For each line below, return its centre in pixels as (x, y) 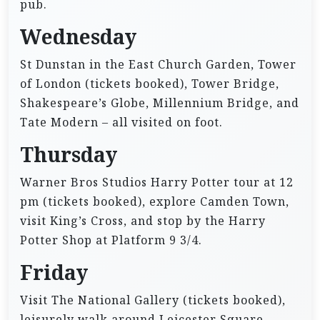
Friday (54, 272)
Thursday (69, 155)
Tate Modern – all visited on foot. (121, 122)
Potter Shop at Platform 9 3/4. (111, 240)
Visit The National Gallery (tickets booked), (153, 300)
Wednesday (78, 37)
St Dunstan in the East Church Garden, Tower (158, 64)
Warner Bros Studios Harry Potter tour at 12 (157, 182)
